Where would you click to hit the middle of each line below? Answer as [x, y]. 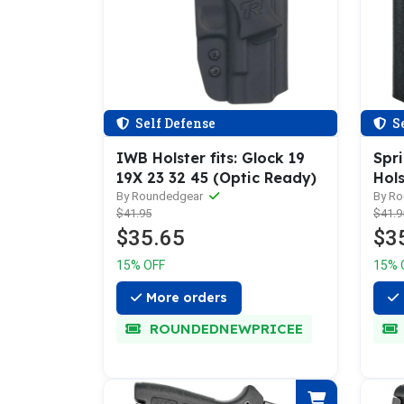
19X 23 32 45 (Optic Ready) [216, 178]
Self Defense [174, 123]
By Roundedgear [161, 196]
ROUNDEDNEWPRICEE [224, 329]
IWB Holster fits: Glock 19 [211, 158]
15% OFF [141, 265]
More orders [187, 298]
